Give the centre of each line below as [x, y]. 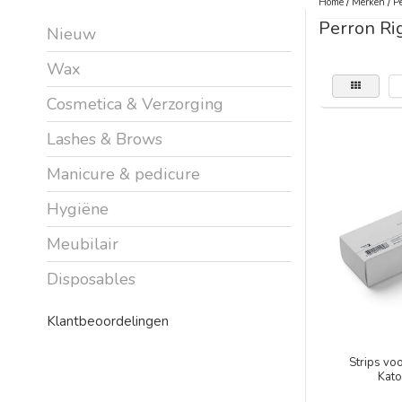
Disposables [91, 279]
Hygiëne [78, 209]
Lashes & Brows [105, 139]
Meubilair [83, 244]
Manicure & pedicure [123, 174]
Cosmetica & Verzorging [135, 104]
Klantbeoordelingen [108, 321]
